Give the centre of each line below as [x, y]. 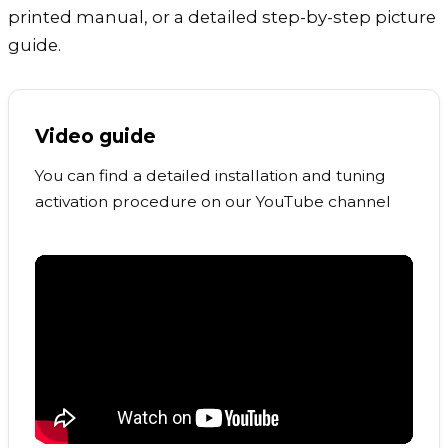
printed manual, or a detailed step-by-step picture [222, 16]
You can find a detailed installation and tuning [210, 176]
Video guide [95, 135]
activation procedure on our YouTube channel [213, 202]
